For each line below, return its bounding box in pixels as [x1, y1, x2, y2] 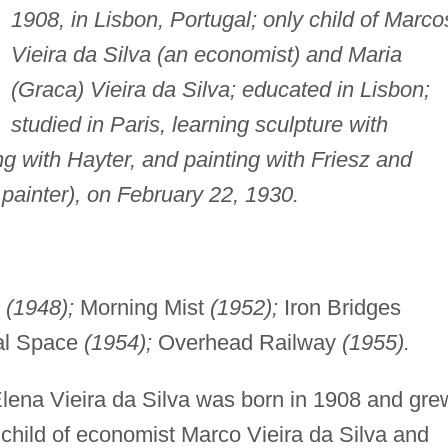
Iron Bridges [277, 294, 401, 320]
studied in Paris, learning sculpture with [10, 111, 388, 137]
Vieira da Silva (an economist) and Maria [10, 41, 402, 67]
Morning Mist [73, 294, 210, 320]
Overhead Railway [151, 329, 342, 355]
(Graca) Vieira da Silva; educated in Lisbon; [10, 76, 430, 102]
